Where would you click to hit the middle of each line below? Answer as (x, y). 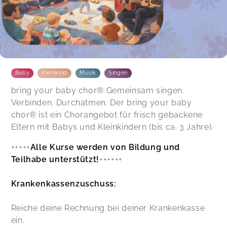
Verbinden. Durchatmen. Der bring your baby (101, 103)
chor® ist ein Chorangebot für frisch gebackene (107, 115)
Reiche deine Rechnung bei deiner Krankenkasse (108, 208)
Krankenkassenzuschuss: (64, 184)
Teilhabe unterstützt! (55, 160)
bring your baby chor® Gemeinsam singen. (98, 91)
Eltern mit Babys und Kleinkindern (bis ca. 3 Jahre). (112, 127)
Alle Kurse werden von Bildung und (105, 147)
